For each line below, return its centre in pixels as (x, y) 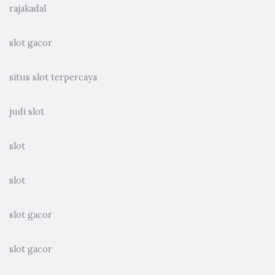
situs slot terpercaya (53, 77)
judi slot (27, 111)
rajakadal (28, 8)
